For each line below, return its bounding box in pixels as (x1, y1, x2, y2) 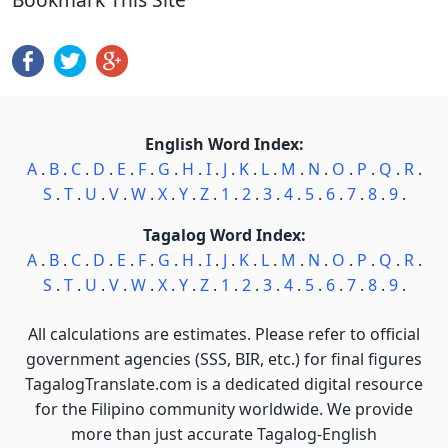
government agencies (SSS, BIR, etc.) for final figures (26, 348, 422, 370)
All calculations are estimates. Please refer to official (28, 323, 420, 345)
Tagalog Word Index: (142, 224, 306, 246)
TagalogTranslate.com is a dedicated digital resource (25, 373, 423, 395)
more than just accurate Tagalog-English (71, 423, 377, 445)
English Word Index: (144, 133, 304, 155)
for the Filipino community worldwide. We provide (35, 398, 413, 420)
